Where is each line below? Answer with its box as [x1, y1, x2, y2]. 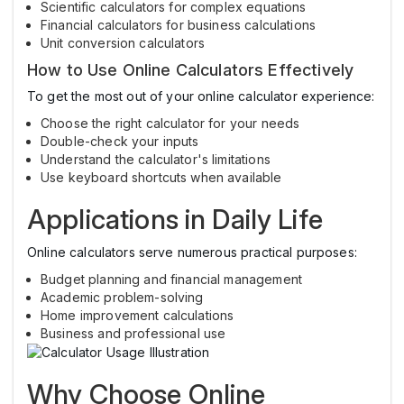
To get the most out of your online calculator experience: [27, 88, 375, 105]
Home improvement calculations [41, 308, 234, 324]
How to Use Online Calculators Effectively [27, 60, 354, 80]
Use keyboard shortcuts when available [41, 170, 282, 186]
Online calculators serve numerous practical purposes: [27, 244, 357, 261]
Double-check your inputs [41, 133, 199, 150]
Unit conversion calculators [41, 35, 206, 51]
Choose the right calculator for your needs [41, 115, 300, 132]
